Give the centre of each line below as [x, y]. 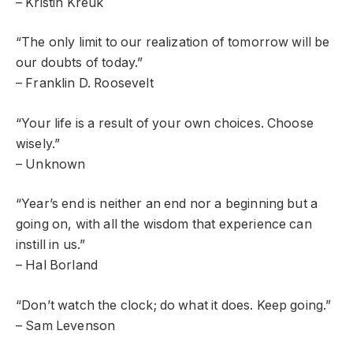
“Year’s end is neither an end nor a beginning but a [167, 204]
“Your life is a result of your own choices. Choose [165, 123]
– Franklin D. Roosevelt [85, 84]
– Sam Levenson [66, 325]
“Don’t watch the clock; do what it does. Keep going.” [174, 305]
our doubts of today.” [80, 63]
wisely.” [38, 143]
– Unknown [51, 164]
